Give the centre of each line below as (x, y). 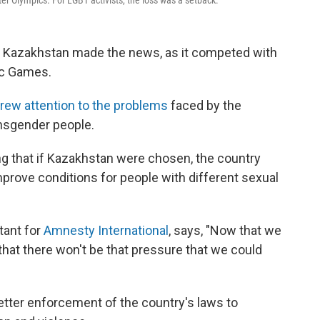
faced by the (205, 106)
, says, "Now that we (225, 231)
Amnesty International (106, 231)
